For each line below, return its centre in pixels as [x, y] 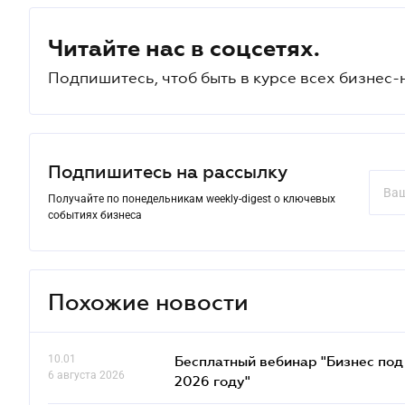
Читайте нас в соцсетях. [184, 48]
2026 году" [212, 381]
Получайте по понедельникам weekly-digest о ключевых [192, 199]
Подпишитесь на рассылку [168, 172]
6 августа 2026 [86, 375]
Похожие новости [148, 301]
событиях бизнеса [95, 215]
